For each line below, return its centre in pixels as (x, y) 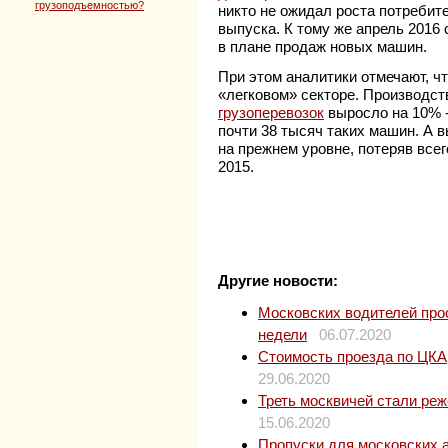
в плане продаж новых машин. (322, 47)
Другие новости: (278, 281)
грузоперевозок (271, 113)
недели (282, 335)
